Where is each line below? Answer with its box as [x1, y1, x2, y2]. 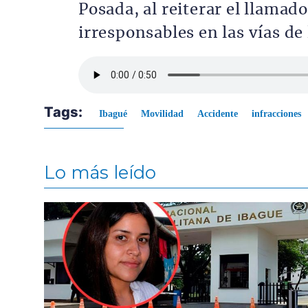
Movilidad [141, 109, 184, 120]
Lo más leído [44, 162, 156, 184]
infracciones [252, 109, 301, 120]
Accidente [197, 109, 238, 120]
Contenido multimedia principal [43, 201, 180, 213]
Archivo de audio [78, 58, 162, 71]
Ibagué [99, 109, 127, 120]
